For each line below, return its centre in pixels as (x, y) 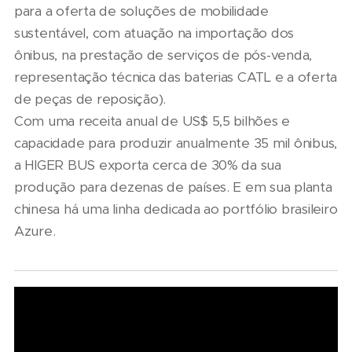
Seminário (60, 331)
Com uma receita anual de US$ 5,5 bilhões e (152, 121)
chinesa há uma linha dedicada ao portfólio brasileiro (176, 209)
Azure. (35, 231)
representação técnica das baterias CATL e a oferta (176, 77)
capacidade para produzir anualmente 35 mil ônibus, (176, 143)
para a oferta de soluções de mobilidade (141, 11)
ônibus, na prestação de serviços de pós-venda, (163, 55)
